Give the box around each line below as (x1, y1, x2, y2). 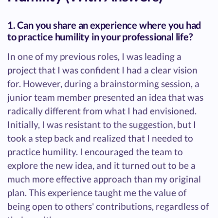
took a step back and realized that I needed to (7, 132, 193, 144)
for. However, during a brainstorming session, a (7, 78, 200, 90)
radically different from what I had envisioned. (7, 105, 197, 117)
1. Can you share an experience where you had (7, 19, 201, 31)
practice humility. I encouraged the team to (7, 146, 183, 158)
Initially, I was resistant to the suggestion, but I (7, 119, 196, 130)
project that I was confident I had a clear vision (7, 64, 198, 76)
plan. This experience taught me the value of (7, 187, 186, 199)
